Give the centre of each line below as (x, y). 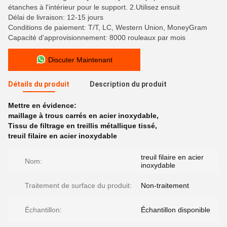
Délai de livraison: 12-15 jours (56, 17)
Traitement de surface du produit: (78, 185)
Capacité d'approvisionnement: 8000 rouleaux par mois (97, 37)
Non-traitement (165, 185)
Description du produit (128, 84)
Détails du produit (39, 84)
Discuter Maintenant (80, 60)
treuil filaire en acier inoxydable (63, 136)
